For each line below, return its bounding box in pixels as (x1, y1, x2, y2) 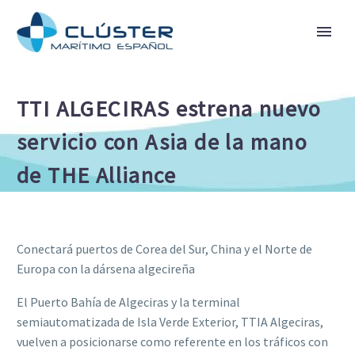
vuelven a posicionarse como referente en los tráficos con (17, 334, 328, 350)
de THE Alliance (17, 161, 176, 189)
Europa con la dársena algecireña (17, 260, 195, 277)
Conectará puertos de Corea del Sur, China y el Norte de (17, 240, 312, 257)
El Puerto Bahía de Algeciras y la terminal (17, 294, 240, 311)
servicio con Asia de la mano (17, 128, 308, 156)
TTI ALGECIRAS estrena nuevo (17, 94, 322, 123)
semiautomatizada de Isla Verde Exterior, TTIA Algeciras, (17, 314, 323, 330)
